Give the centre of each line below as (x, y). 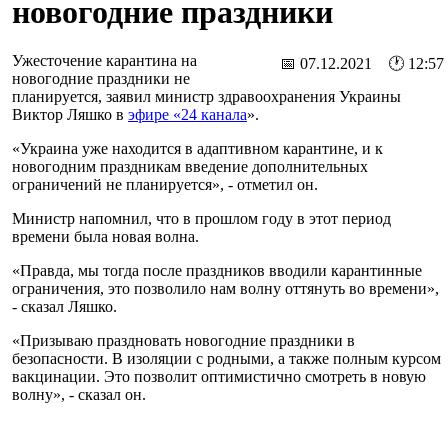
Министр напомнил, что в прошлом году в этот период (201, 219)
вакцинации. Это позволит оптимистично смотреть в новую (219, 377)
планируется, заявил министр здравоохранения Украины (206, 97)
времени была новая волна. (105, 237)
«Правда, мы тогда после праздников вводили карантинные (217, 271)
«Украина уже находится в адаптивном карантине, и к (197, 149)
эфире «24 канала (187, 115)
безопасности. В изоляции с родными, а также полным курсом (226, 359)
